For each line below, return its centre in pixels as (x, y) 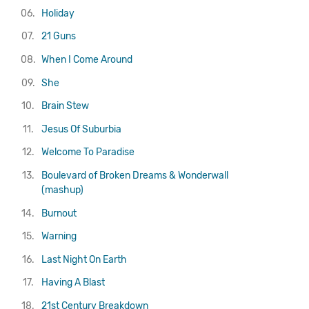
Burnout (59, 213)
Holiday (58, 13)
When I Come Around (87, 60)
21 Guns (59, 37)
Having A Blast (73, 283)
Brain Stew (66, 106)
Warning (59, 237)
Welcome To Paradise (88, 152)
